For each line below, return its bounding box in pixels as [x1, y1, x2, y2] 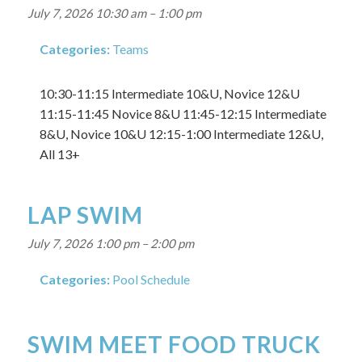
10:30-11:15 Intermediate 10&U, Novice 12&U [39, 86, 300, 101]
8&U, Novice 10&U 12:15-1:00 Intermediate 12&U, [39, 126, 323, 141]
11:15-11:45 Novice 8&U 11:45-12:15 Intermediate [39, 106, 326, 121]
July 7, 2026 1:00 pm [27, 236, 139, 250]
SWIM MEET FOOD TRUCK [27, 330, 321, 358]
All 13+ [39, 146, 80, 162]
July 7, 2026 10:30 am [27, 6, 146, 20]
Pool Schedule [112, 271, 190, 287]
